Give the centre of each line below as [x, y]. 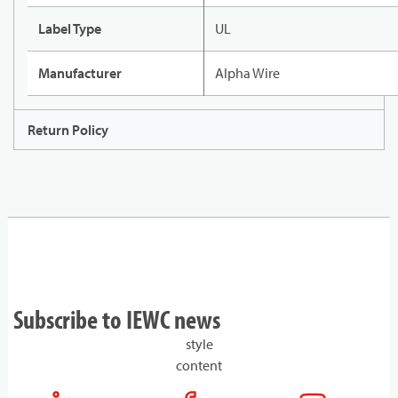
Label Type [70, 29]
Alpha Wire [247, 73]
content [199, 366]
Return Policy [68, 130]
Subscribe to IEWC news [117, 319]
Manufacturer [80, 73]
